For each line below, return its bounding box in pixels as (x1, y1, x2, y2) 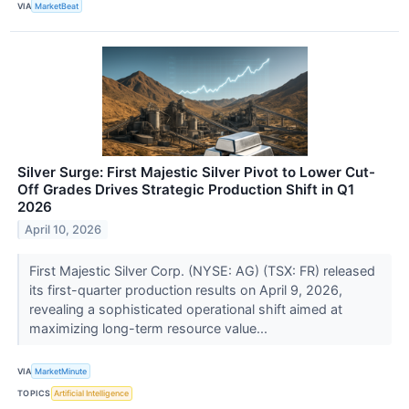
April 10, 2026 (25, 223, 102, 237)
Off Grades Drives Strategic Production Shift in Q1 (17, 181, 354, 199)
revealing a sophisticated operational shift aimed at (28, 301, 342, 318)
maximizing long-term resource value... (28, 320, 271, 337)
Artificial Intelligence (54, 388, 130, 399)
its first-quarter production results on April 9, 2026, (28, 282, 342, 299)
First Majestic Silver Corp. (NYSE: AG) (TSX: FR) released (28, 263, 375, 279)
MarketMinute (35, 366, 88, 377)
